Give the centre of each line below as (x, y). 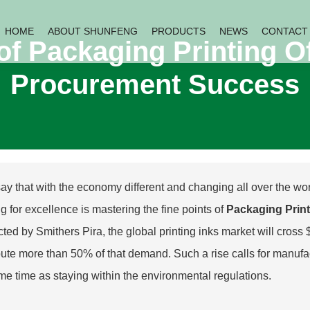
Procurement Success (155, 84)
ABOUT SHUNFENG (93, 31)
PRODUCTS (179, 31)
